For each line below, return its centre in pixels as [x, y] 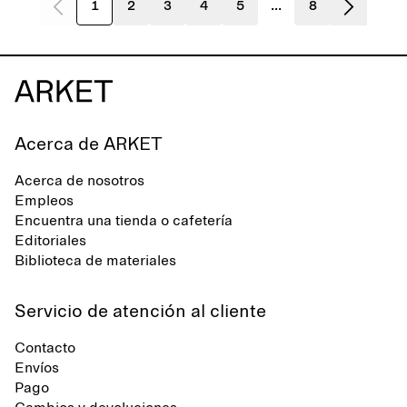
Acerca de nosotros [79, 181]
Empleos [44, 201]
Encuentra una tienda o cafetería [124, 221]
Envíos [37, 368]
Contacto [45, 348]
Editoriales [50, 241]
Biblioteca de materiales [95, 261]
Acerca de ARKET [89, 144]
